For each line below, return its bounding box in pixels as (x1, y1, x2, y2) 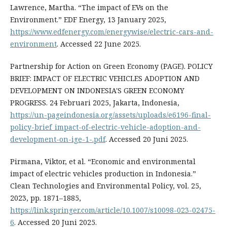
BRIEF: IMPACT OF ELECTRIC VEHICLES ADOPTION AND (10, 73, 200, 84)
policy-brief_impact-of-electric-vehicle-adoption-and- (10, 122, 201, 132)
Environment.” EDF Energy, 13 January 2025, (10, 15, 166, 25)
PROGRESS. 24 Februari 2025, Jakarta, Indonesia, (10, 98, 179, 108)
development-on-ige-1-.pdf (10, 134, 105, 144)
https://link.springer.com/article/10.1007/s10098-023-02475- (10, 205, 215, 215)
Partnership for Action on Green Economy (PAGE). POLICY (10, 61, 213, 71)
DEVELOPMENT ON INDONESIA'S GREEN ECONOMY (10, 86, 184, 96)
